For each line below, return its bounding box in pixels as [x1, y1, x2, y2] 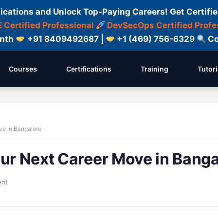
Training [141, 65, 168, 73]
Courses [9, 65, 37, 73]
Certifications [66, 65, 111, 73]
